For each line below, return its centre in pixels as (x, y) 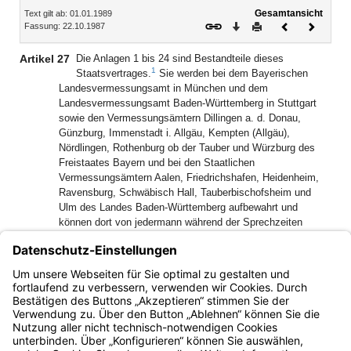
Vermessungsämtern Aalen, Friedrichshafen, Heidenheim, (189, 177)
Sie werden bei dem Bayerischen (232, 73)
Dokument (311, 37)
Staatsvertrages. (114, 73)
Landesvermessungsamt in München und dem (163, 88)
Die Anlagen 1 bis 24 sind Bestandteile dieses (180, 58)
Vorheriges (312, 25)
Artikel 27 (45, 59)
